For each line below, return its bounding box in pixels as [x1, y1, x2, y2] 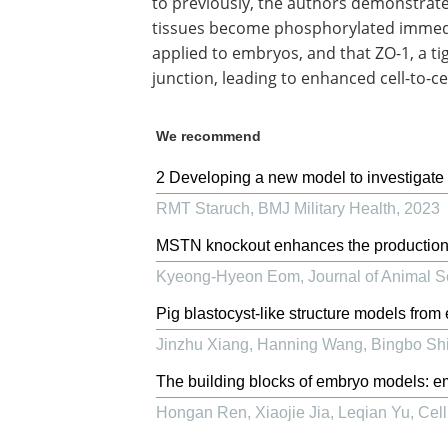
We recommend [156, 128, 261, 144]
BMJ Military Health [258, 200, 396, 217]
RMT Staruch [156, 200, 250, 217]
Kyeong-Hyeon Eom [156, 268, 300, 285]
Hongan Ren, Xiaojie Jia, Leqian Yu [156, 404, 410, 421]
